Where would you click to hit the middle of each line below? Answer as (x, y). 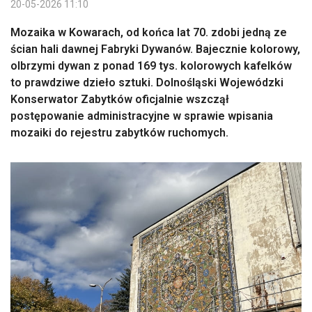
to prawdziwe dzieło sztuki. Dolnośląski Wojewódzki (147, 83)
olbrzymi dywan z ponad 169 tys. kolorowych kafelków (151, 66)
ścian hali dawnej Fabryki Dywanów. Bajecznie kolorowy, (155, 49)
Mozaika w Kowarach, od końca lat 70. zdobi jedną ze (149, 32)
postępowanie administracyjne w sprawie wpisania (142, 116)
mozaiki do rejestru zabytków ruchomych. (119, 133)
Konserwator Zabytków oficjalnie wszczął (120, 99)
